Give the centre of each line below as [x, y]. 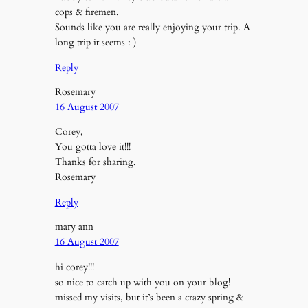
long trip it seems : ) [95, 43]
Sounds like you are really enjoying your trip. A [152, 27]
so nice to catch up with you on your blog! [142, 282]
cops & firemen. [87, 12]
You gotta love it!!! [92, 147]
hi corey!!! [74, 267]
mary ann [74, 227]
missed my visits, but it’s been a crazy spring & [149, 297]
